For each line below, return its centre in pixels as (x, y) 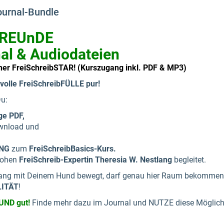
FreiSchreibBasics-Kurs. (72, 149)
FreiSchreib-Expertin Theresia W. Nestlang (95, 160)
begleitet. (189, 160)
